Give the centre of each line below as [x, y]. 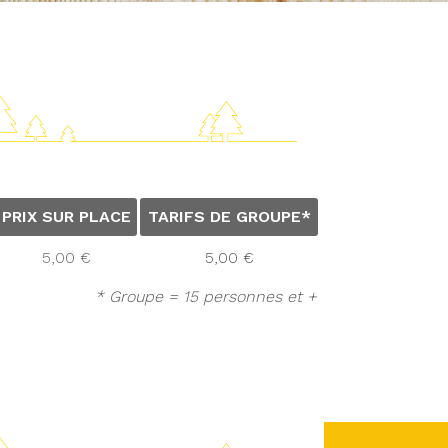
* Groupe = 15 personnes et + [206, 296]
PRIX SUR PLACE [66, 216]
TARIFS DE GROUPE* [229, 216]
